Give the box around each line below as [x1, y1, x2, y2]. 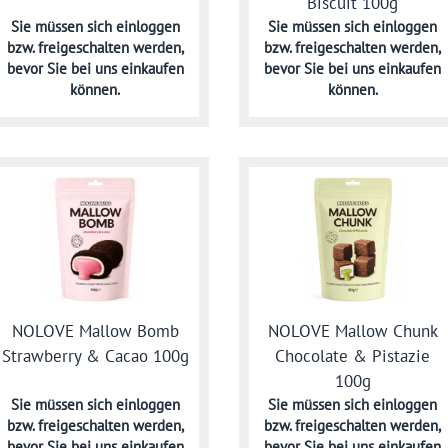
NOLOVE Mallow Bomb [11, 319, 179, 342]
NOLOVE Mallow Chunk [267, 319, 438, 342]
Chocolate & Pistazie [275, 344, 431, 367]
